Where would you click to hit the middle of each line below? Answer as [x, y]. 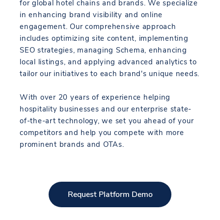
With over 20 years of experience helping [95, 97]
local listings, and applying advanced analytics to [108, 62]
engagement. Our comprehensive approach [98, 27]
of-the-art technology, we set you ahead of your [107, 121]
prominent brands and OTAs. [72, 145]
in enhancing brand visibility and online [91, 15]
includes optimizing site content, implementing [104, 39]
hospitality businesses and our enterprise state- [106, 109]
